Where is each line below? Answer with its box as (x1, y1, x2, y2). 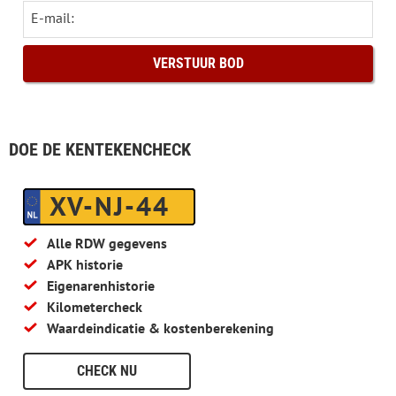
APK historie (47, 255, 123, 273)
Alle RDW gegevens (47, 234, 167, 252)
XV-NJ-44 (49, 188, 170, 223)
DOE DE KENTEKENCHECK (9, 139, 191, 160)
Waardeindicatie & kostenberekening (47, 319, 274, 337)
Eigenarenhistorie (47, 277, 155, 294)
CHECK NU (77, 362, 137, 379)
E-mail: (31, 9, 74, 27)
